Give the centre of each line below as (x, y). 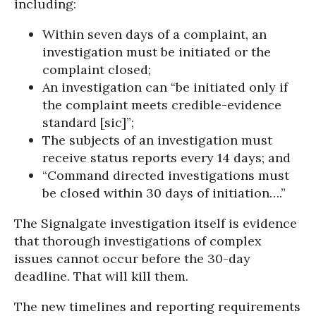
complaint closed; (97, 69)
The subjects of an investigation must (157, 140)
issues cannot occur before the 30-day (132, 258)
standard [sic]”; (88, 122)
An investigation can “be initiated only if (165, 87)
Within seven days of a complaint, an (154, 34)
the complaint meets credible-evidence (162, 104)
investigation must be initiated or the (157, 51)
